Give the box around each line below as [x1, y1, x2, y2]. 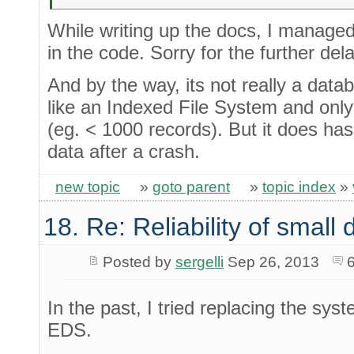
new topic [55, 178, 120, 195]
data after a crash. [47, 141, 200, 163]
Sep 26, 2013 [223, 253, 319, 270]
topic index [262, 178, 336, 195]
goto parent [153, 178, 230, 195]
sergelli [175, 253, 224, 270]
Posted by [102, 253, 175, 270]
